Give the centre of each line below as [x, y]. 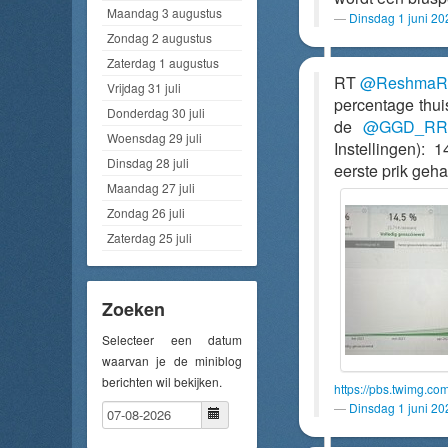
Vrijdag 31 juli [144, 87]
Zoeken [133, 308]
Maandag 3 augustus [164, 12]
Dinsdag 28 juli [148, 162]
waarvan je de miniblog [172, 360]
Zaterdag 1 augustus [163, 62]
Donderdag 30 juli [156, 112]
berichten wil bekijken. [162, 381]
